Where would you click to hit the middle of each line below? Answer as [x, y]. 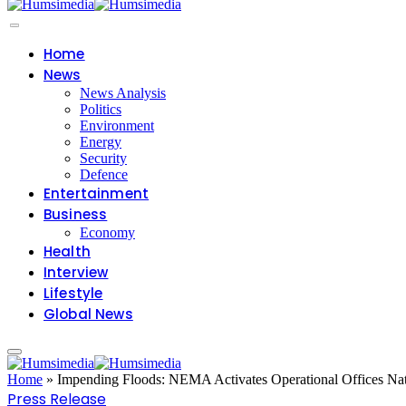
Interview [76, 273]
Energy [101, 142]
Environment [117, 126]
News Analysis [123, 93]
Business [76, 215]
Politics [101, 110]
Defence [104, 175]
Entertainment [97, 194]
